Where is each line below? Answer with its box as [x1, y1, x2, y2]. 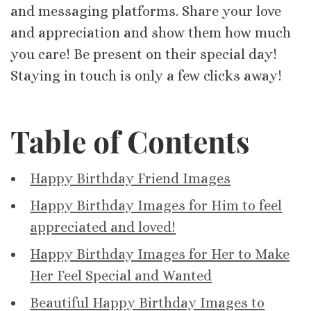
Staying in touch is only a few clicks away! [10, 67, 282, 84]
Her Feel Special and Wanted [30, 267, 212, 284]
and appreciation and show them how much [10, 24, 291, 41]
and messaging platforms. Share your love [10, 3, 281, 19]
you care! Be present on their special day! [10, 46, 277, 62]
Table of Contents [10, 121, 250, 161]
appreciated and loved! [30, 219, 176, 235]
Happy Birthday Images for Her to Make [30, 246, 290, 262]
